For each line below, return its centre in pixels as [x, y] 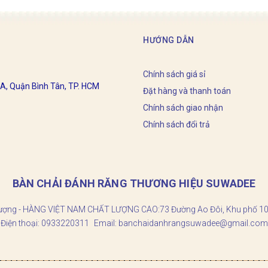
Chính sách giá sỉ [174, 74]
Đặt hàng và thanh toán [187, 91]
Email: [106, 223]
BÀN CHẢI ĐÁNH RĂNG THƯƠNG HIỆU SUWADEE [134, 183]
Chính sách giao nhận [183, 107]
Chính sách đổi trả [176, 124]
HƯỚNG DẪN [169, 40]
